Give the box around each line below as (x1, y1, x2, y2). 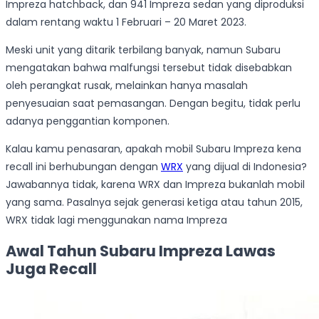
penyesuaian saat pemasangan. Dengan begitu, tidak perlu (6, 96, 300, 111)
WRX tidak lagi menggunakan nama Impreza (6, 213, 227, 228)
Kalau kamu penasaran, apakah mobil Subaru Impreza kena (6, 142, 301, 157)
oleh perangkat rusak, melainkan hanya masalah (6, 78, 248, 93)
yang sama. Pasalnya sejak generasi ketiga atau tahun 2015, (6, 195, 303, 210)
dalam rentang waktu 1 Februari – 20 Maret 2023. (6, 15, 246, 30)
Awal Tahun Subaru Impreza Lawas (6, 240, 276, 261)
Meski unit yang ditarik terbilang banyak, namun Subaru (6, 43, 281, 58)
